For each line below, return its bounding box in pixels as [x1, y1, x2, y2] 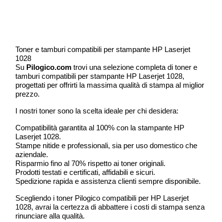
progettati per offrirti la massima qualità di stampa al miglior [15, 81, 205, 89]
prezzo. [15, 90, 40, 98]
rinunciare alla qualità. [15, 212, 85, 220]
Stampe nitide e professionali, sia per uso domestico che [15, 141, 198, 150]
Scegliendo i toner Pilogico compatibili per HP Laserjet [15, 194, 189, 202]
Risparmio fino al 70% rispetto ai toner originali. [15, 159, 166, 167]
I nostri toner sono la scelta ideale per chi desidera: [15, 107, 179, 115]
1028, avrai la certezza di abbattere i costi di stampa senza [15, 203, 205, 211]
